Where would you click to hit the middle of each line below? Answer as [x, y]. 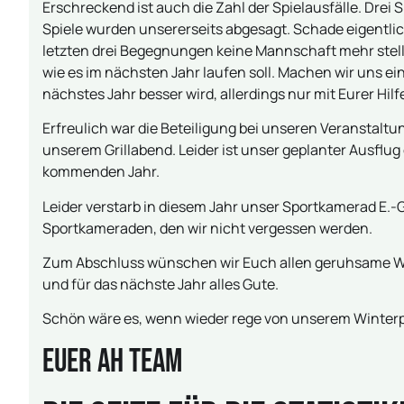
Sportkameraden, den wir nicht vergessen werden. [207, 228]
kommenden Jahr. [101, 172]
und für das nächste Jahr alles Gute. [161, 284]
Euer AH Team [112, 362]
